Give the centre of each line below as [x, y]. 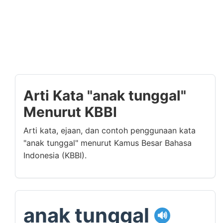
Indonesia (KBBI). [55, 155]
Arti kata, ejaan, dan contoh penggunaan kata [110, 130]
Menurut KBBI [70, 112]
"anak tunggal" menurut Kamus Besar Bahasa [108, 143]
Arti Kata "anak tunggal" [105, 96]
